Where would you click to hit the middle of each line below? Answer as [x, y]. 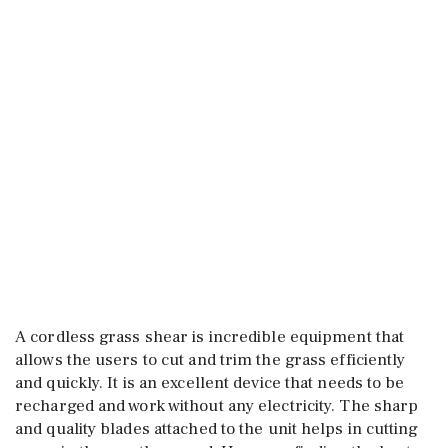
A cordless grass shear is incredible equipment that [210, 337]
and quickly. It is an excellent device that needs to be [210, 383]
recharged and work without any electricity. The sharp [217, 406]
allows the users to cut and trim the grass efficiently [210, 360]
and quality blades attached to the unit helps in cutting [216, 429]
